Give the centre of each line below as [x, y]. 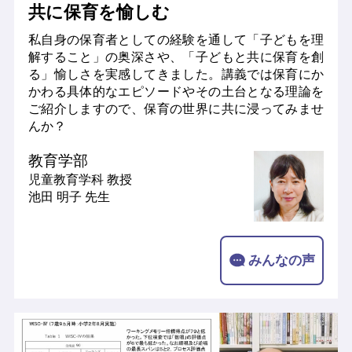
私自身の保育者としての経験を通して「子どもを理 [176, 40]
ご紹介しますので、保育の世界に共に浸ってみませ [176, 109]
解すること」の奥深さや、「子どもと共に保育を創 [176, 57]
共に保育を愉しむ [99, 13]
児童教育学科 [67, 180]
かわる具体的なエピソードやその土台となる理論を [176, 92]
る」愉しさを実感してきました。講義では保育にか [176, 74]
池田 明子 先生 [69, 197]
